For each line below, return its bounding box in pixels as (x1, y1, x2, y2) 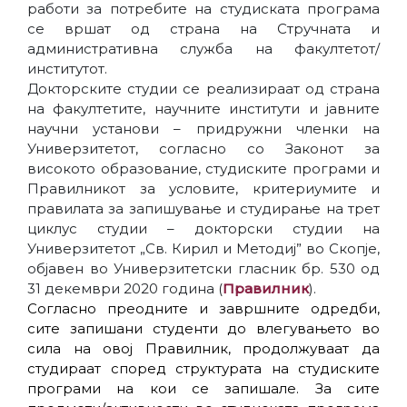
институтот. (27, 60, 107, 78)
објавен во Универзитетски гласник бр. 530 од (27, 260, 380, 278)
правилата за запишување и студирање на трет (27, 200, 380, 218)
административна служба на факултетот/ (27, 40, 380, 58)
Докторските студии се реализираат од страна (27, 80, 380, 98)
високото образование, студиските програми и (27, 160, 380, 178)
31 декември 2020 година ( (27, 280, 223, 298)
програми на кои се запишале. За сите (27, 380, 380, 398)
